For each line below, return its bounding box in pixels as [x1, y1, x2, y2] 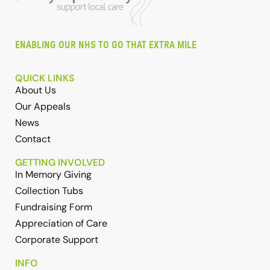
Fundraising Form [15, 201, 92, 214]
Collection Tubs [15, 184, 83, 198]
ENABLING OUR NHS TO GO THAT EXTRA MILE [15, 40, 196, 51]
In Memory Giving [15, 168, 92, 181]
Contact [15, 133, 51, 146]
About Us [15, 84, 56, 97]
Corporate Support [15, 233, 98, 246]
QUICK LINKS [15, 72, 75, 85]
